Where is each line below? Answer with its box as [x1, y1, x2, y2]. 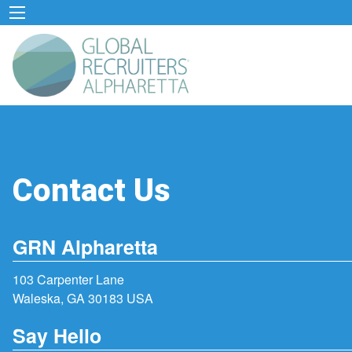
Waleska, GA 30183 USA [13, 289, 153, 308]
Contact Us [13, 167, 170, 214]
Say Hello [13, 321, 101, 350]
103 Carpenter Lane [13, 270, 124, 289]
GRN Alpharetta [13, 233, 158, 262]
